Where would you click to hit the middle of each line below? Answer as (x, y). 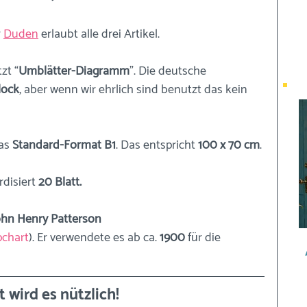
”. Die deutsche (169, 71)
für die (204, 238)
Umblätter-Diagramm (74, 71)
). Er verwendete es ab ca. (93, 238)
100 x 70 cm (229, 145)
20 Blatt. (60, 182)
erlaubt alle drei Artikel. (100, 34)
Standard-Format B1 (64, 145)
